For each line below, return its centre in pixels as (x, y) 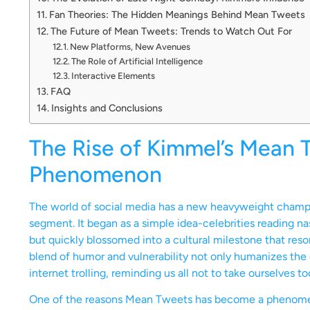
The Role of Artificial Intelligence (137, 61)
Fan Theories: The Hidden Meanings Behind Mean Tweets (177, 14)
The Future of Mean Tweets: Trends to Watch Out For (171, 31)
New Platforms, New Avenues (130, 46)
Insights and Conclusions (107, 108)
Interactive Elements (113, 75)
